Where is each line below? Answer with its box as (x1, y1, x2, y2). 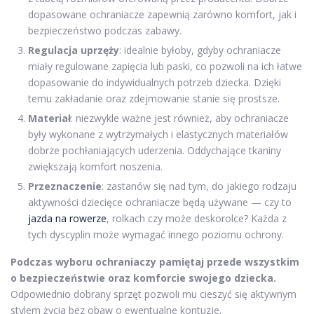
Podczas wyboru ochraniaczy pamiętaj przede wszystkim (11, 255, 299, 268)
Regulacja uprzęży (28, 43, 119, 57)
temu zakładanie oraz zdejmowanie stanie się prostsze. (28, 92, 280, 105)
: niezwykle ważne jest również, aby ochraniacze (71, 111, 289, 125)
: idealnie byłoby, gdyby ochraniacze (119, 43, 281, 57)
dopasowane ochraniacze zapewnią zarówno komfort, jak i (28, 8, 296, 21)
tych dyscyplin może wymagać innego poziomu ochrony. (28, 228, 284, 241)
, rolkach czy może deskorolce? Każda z (107, 212, 287, 225)
